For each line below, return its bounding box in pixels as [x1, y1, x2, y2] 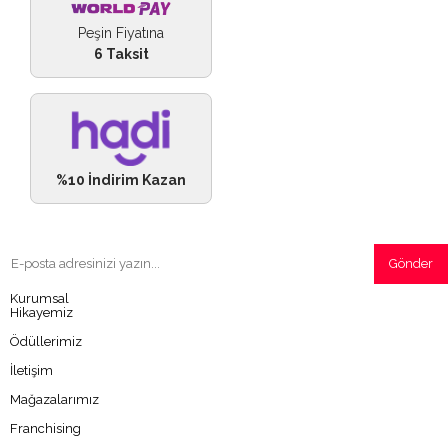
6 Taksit [93, 46, 149, 63]
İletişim [10, 362, 53, 378]
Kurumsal [10, 290, 69, 306]
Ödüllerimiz [10, 333, 82, 349]
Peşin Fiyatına [78, 25, 164, 42]
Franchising [10, 420, 81, 436]
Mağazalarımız [10, 391, 99, 407]
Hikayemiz [10, 304, 73, 320]
